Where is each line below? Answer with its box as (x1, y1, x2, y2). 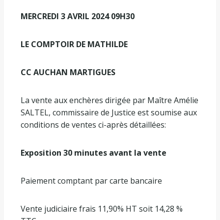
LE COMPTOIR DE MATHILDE (21, 39, 128, 50)
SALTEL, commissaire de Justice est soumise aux (21, 107, 197, 118)
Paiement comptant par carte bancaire (21, 175, 162, 187)
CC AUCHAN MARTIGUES (21, 67, 115, 78)
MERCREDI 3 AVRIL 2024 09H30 (21, 11, 135, 22)
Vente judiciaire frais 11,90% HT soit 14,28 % (21, 203, 183, 215)
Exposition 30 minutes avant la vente (21, 147, 166, 159)
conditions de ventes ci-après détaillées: (21, 119, 166, 131)
